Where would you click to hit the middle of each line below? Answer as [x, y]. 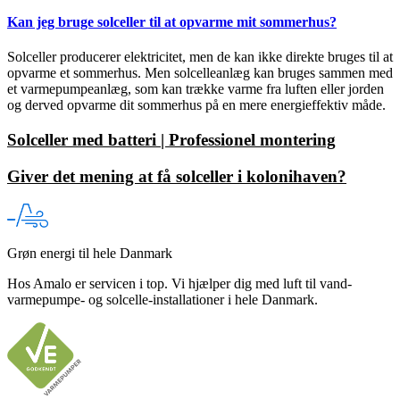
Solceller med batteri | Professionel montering [171, 140]
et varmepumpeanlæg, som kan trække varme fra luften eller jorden [196, 89]
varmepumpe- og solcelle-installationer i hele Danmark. [162, 300]
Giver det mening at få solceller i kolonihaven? [177, 176]
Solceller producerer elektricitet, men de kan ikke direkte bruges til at [200, 57]
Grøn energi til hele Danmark [90, 254]
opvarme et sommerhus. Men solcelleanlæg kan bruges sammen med [200, 73]
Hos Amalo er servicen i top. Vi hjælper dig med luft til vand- [179, 284]
